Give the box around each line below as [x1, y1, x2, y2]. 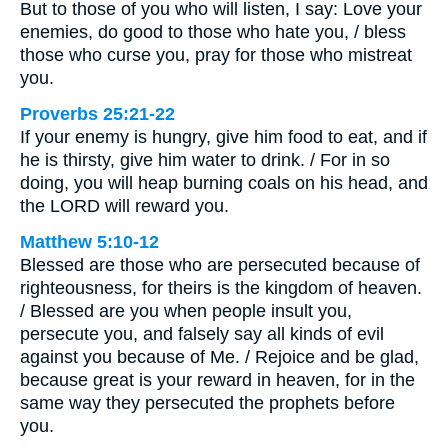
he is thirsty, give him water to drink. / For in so [20, 150, 390, 171]
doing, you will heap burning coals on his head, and [20, 173, 428, 194]
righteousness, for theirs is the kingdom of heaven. [20, 278, 422, 299]
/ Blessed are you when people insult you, [20, 301, 352, 322]
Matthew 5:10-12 [20, 232, 159, 253]
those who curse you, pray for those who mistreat [20, 45, 412, 66]
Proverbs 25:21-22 [20, 104, 175, 125]
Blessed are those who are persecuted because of [20, 255, 420, 276]
